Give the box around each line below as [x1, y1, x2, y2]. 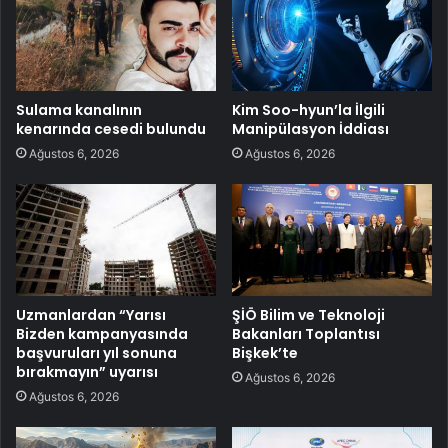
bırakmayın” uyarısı [16, 362, 158, 383]
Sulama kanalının [16, 99, 142, 120]
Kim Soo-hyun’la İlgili [232, 99, 385, 120]
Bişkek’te [232, 343, 298, 364]
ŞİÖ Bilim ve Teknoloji [232, 305, 385, 326]
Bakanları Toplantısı [232, 324, 380, 345]
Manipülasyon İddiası [232, 118, 389, 139]
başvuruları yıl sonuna [16, 343, 177, 364]
